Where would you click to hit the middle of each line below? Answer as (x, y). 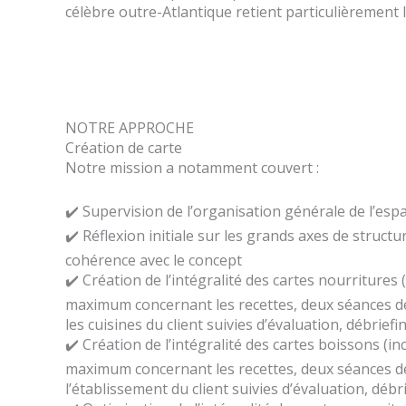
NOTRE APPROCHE (130, 128)
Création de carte (126, 148)
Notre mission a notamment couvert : (194, 168)
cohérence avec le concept (154, 260)
